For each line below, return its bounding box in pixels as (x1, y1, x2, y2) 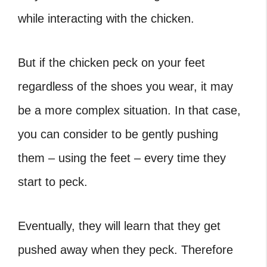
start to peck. (18, 175, 88, 188)
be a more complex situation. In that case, (18, 104, 241, 117)
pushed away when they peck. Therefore (18, 243, 233, 256)
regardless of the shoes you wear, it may (18, 80, 233, 93)
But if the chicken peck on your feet (18, 56, 205, 69)
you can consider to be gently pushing (18, 128, 218, 141)
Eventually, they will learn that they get (18, 219, 221, 232)
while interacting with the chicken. (18, 12, 194, 25)
